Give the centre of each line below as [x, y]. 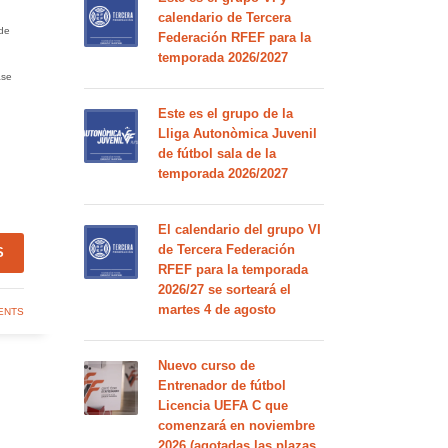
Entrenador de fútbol [221, 385]
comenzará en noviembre [236, 425]
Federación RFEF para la [234, 37]
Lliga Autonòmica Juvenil [237, 133]
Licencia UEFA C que [222, 405]
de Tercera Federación [226, 249]
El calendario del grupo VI [239, 229]
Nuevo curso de [206, 365]
